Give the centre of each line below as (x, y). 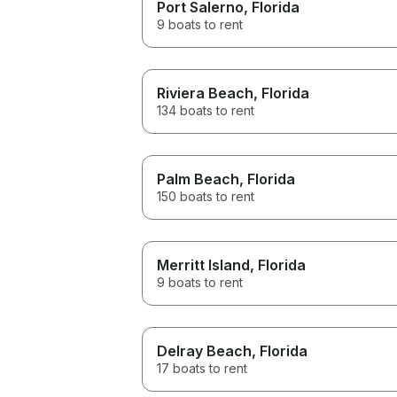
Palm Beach (198, 179)
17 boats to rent (202, 368)
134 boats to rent (206, 110)
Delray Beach (204, 350)
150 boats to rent (206, 196)
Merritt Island (203, 265)
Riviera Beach (205, 93)
